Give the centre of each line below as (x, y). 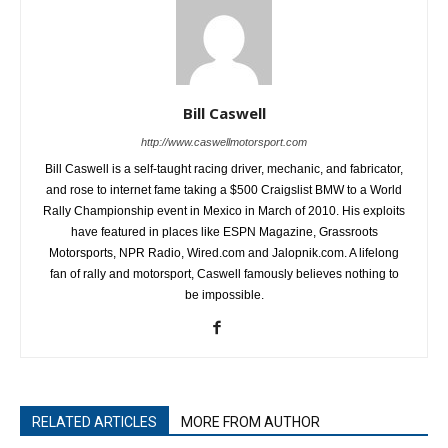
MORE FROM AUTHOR (250, 422)
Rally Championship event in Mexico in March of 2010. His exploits (224, 211)
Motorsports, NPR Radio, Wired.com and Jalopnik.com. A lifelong (224, 253)
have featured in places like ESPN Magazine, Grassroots (224, 232)
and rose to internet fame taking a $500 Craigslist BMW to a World (224, 190)
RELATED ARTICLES (94, 422)
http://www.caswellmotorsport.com (224, 142)
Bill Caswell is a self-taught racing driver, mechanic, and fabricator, (224, 169)
